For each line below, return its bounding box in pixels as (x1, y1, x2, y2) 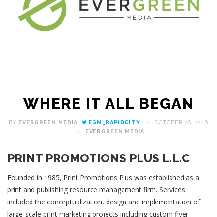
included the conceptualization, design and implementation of (7, 197, 200, 206)
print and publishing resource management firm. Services (7, 185, 185, 194)
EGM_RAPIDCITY (88, 119, 140, 125)
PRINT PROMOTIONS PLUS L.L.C (7, 151, 190, 165)
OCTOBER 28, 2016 (155, 119, 208, 125)
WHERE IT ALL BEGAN (23, 94, 194, 112)
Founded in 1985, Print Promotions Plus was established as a (7, 172, 199, 182)
